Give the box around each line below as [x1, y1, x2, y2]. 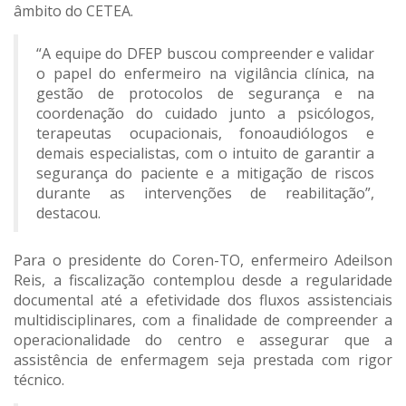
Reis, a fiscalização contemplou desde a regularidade [14, 270, 392, 291]
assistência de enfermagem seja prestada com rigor [14, 350, 392, 371]
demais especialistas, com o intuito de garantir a [36, 143, 374, 164]
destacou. [36, 203, 101, 224]
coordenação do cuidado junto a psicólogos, [36, 103, 374, 124]
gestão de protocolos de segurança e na [36, 83, 374, 104]
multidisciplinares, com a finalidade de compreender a [14, 310, 392, 331]
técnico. [14, 370, 64, 391]
